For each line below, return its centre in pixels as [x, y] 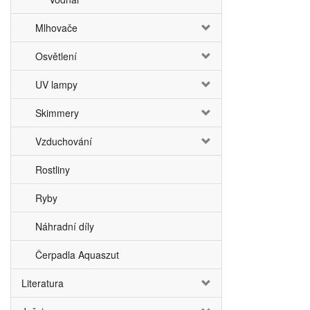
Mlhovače [56, 28]
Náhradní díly [65, 226]
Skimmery [57, 113]
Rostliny [53, 170]
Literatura [43, 283]
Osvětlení [56, 56]
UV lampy [56, 84]
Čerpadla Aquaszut [77, 255]
